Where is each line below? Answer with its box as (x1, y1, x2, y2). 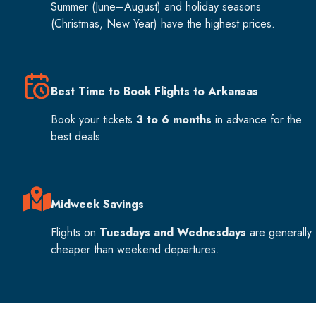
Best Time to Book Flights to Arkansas (51, 83, 258, 100)
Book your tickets (51, 111, 136, 128)
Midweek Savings (51, 196, 144, 213)
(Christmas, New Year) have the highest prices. (51, 16, 275, 32)
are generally (246, 224, 312, 241)
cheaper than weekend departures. (51, 241, 219, 258)
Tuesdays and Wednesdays (99, 224, 246, 241)
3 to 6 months (136, 111, 212, 128)
